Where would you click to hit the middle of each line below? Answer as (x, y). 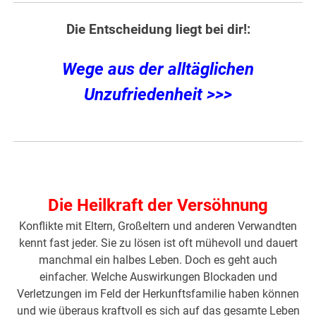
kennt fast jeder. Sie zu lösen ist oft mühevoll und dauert (158, 243)
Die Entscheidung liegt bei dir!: (158, 30)
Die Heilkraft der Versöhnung (158, 206)
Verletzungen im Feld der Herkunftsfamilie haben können (158, 294)
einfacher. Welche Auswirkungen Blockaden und (158, 277)
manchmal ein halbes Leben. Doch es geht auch (158, 260)
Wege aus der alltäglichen (158, 69)
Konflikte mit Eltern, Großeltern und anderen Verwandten (158, 226)
